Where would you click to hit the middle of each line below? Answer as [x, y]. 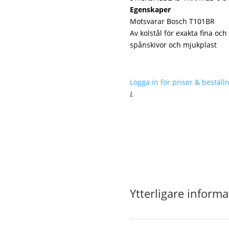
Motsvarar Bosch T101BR [172, 21]
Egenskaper [150, 9]
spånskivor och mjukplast [173, 44]
